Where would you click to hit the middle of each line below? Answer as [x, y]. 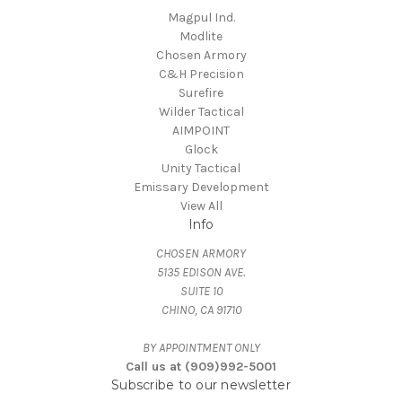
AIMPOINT [201, 130]
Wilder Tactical [201, 111]
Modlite [201, 36]
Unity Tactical [201, 168]
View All [201, 205]
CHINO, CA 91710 [201, 310]
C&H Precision [201, 74]
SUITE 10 [201, 291]
